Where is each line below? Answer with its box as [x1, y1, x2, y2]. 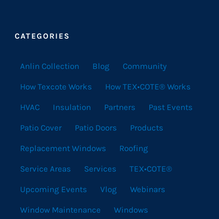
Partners [104, 102, 135, 112]
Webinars [130, 184, 165, 195]
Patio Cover [20, 123, 62, 133]
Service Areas [20, 164, 71, 174]
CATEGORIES [15, 31, 70, 41]
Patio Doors [75, 123, 117, 133]
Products [130, 123, 163, 133]
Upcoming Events [20, 184, 87, 195]
